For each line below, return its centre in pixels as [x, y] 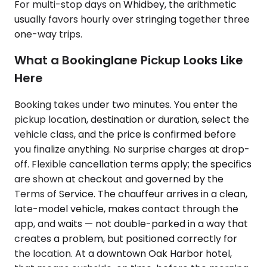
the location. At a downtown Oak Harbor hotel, [123, 253]
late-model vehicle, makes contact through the [126, 209]
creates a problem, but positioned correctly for [126, 238]
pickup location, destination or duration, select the [132, 119]
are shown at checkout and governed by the [119, 179]
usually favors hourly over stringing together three [132, 19]
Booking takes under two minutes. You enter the [126, 104]
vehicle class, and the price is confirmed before [125, 134]
